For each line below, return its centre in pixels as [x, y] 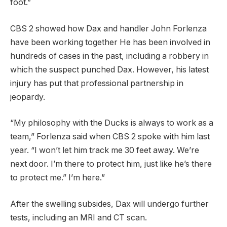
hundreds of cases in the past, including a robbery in [109, 56]
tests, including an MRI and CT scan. [79, 218]
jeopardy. [28, 97]
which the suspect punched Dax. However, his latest [109, 69]
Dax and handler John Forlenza [146, 28]
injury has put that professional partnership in [97, 83]
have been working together [64, 42]
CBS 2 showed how [48, 28]
